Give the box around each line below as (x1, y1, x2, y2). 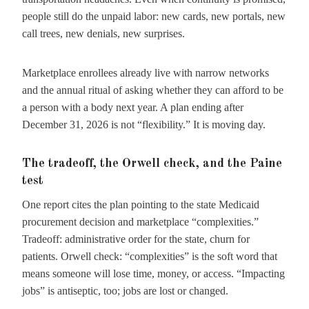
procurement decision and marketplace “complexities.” (22, 216, 259, 228)
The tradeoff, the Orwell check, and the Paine (22, 157, 282, 170)
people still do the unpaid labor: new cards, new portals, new (22, 10, 286, 22)
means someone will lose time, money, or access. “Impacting (22, 268, 285, 279)
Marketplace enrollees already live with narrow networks (22, 67, 269, 79)
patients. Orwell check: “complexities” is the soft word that (22, 250, 277, 262)
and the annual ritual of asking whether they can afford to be (22, 84, 283, 96)
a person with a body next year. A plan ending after (22, 101, 243, 113)
